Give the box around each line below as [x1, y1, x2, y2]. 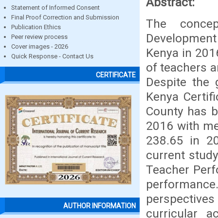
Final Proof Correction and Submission [11, 14, 119, 21]
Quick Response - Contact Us [11, 53, 93, 60]
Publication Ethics [11, 23, 61, 31]
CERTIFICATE [96, 71, 136, 79]
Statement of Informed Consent [11, 4, 100, 11]
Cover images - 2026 [11, 43, 68, 50]
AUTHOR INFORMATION [63, 202, 136, 210]
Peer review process [11, 33, 68, 40]
